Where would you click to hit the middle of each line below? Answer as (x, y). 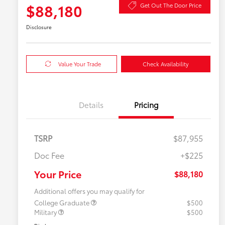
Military (46, 212)
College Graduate (63, 202)
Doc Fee (49, 155)
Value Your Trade (80, 64)
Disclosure (39, 27)
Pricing (146, 104)
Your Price (58, 174)
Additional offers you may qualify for (89, 191)
